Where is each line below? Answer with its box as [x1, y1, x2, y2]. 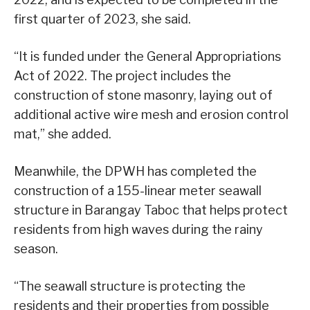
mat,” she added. [14, 127, 111, 142]
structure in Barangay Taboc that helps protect [14, 203, 288, 218]
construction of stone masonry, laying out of [14, 88, 273, 103]
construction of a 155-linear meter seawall [14, 183, 262, 199]
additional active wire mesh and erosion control [14, 107, 289, 122]
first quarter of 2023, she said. [14, 12, 191, 27]
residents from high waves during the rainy [14, 222, 263, 237]
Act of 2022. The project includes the [14, 69, 231, 84]
